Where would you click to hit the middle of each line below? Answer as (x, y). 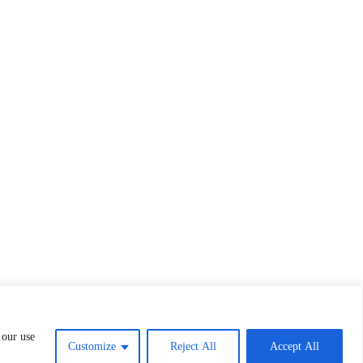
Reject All (193, 346)
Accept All (295, 346)
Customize (92, 346)
